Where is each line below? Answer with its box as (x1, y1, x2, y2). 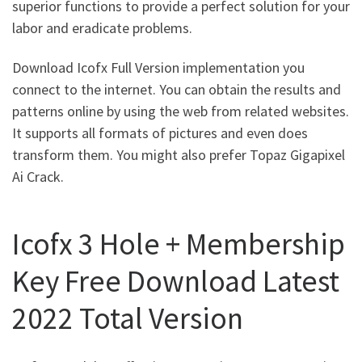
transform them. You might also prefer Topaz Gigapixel (12, 145, 345, 165)
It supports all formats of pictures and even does (12, 124, 308, 143)
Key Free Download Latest (12, 262, 339, 300)
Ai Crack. (12, 167, 64, 187)
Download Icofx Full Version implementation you (12, 58, 305, 78)
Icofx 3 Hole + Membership (12, 225, 345, 263)
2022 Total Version (12, 299, 243, 337)
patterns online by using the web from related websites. (12, 102, 349, 121)
